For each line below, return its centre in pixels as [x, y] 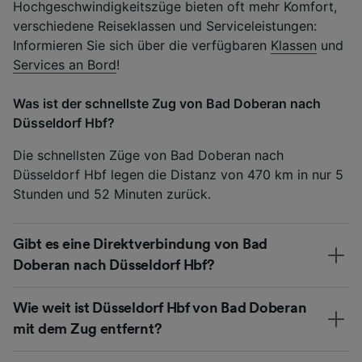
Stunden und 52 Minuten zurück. [112, 194]
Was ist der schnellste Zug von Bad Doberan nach [167, 103]
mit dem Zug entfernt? [88, 328]
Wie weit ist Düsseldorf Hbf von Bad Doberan [160, 307]
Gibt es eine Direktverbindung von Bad [141, 244]
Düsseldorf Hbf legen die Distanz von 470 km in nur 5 [178, 174]
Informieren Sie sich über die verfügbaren [142, 45]
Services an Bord [65, 64]
